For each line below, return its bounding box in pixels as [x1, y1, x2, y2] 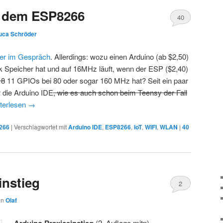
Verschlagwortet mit [14, 122, 67, 131]
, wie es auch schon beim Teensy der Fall [53, 87, 187, 98]
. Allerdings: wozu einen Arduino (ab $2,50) [50, 51, 189, 62]
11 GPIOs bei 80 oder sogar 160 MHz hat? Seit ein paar [5, 75, 188, 86]
